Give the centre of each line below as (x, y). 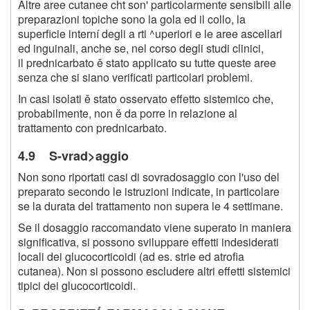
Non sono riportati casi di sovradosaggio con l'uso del (149, 176)
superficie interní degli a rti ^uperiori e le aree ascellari (150, 33)
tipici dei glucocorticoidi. (77, 285)
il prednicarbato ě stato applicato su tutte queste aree (147, 62)
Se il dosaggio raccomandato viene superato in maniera (155, 227)
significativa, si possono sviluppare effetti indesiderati (148, 241)
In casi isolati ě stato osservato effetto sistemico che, (146, 98)
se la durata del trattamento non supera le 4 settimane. (151, 206)
